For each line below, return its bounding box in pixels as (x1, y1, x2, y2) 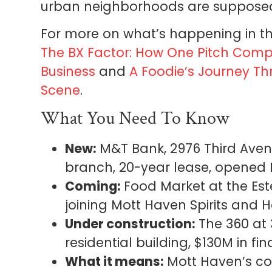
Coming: (65, 177, 121, 195)
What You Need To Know (41, 106, 230, 131)
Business (41, 63, 96, 81)
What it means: (65, 252, 164, 270)
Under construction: (65, 214, 195, 233)
